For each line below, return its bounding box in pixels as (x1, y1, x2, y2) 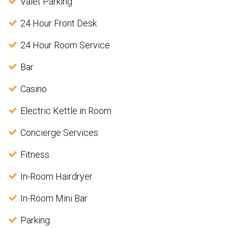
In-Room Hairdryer (20, 171, 93, 182)
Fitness (20, 149, 49, 160)
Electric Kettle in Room (20, 105, 111, 117)
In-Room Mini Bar (20, 193, 88, 204)
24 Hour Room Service (20, 40, 110, 51)
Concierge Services (20, 127, 98, 138)
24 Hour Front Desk (20, 18, 97, 29)
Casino (20, 83, 47, 95)
